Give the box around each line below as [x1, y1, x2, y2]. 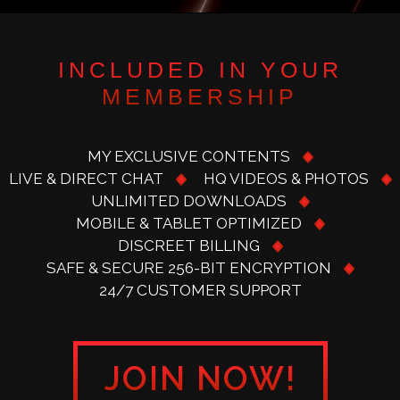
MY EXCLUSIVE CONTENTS [87, 147, 290, 166]
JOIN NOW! [104, 358, 296, 398]
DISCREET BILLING [118, 237, 260, 255]
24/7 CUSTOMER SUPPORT [98, 281, 302, 300]
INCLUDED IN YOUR [57, 57, 343, 83]
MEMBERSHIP [102, 84, 298, 110]
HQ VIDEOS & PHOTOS [204, 170, 369, 188]
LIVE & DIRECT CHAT [9, 170, 163, 188]
